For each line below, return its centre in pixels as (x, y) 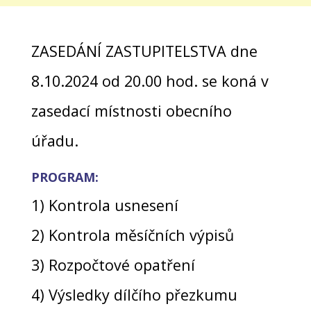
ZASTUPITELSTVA (168, 51)
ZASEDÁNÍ (68, 51)
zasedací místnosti (98, 111)
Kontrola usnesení (113, 205)
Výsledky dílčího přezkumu (143, 294)
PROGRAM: (65, 177)
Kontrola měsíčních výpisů (141, 235)
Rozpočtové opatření (121, 264)
